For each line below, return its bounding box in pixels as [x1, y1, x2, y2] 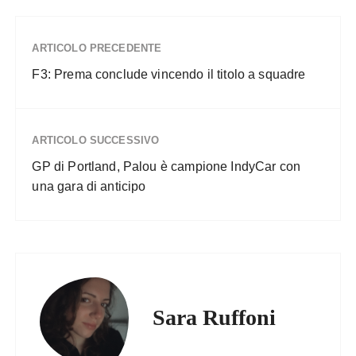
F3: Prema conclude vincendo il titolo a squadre [32, 68, 306, 82]
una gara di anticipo [32, 180, 146, 194]
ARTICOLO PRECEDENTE [32, 42, 162, 55]
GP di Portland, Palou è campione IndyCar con [32, 160, 301, 174]
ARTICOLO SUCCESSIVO [32, 134, 160, 147]
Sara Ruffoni [153, 305, 277, 331]
